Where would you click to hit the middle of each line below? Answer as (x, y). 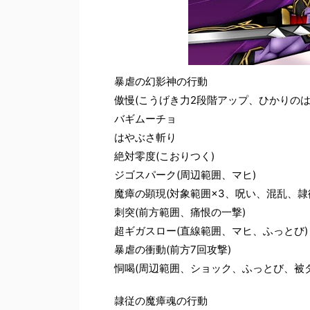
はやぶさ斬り (145, 137)
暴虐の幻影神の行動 (161, 81)
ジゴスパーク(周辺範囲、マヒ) (185, 174)
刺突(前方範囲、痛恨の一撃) (180, 212)
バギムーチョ (145, 118)
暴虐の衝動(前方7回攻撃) (173, 249)
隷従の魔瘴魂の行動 (161, 300)
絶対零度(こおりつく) (164, 156)
